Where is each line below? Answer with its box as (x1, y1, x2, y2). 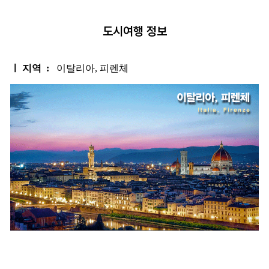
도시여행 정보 (102, 24, 167, 39)
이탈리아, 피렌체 (49, 63, 128, 74)
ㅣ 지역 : (10, 63, 49, 74)
